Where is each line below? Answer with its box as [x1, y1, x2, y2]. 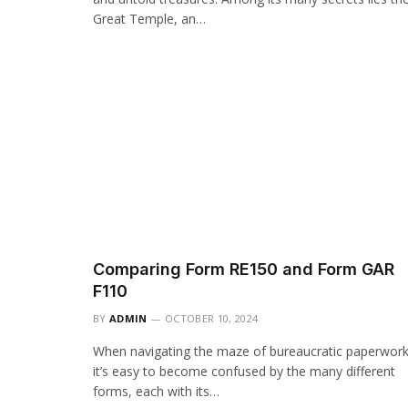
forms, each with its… [93, 382, 219, 401]
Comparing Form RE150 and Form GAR [93, 260, 394, 280]
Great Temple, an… [93, 10, 206, 27]
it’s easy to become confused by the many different [93, 362, 395, 381]
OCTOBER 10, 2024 [165, 311, 259, 326]
